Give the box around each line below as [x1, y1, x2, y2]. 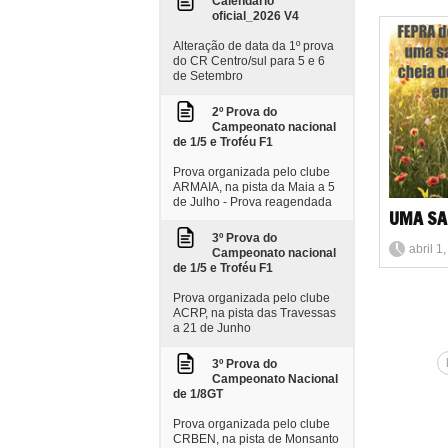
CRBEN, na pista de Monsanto [173, 432, 339, 446]
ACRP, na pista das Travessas [173, 306, 336, 320]
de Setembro [173, 69, 243, 83]
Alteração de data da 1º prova [173, 39, 334, 53]
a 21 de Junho [173, 321, 251, 335]
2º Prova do [212, 105, 277, 119]
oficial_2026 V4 [212, 9, 299, 23]
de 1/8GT [173, 387, 223, 401]
